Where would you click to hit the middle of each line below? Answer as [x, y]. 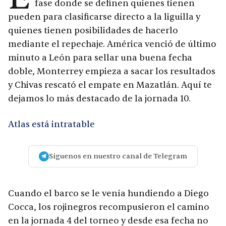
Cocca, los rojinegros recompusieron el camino [109, 207]
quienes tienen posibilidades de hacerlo [93, 31]
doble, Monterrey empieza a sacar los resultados [112, 72]
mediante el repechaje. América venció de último [112, 44]
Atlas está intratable [51, 125]
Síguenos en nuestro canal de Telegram [118, 156]
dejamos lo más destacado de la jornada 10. [99, 99]
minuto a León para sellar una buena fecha [100, 58]
